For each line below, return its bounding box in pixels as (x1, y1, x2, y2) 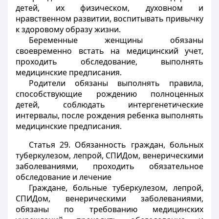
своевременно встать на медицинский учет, (16, 45, 203, 56)
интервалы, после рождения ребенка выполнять (16, 110, 203, 121)
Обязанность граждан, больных (70, 139, 204, 150)
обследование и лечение (16, 172, 111, 182)
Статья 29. (28, 139, 70, 150)
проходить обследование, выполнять (16, 56, 203, 67)
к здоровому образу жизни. (16, 24, 121, 35)
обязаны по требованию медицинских (16, 204, 203, 215)
